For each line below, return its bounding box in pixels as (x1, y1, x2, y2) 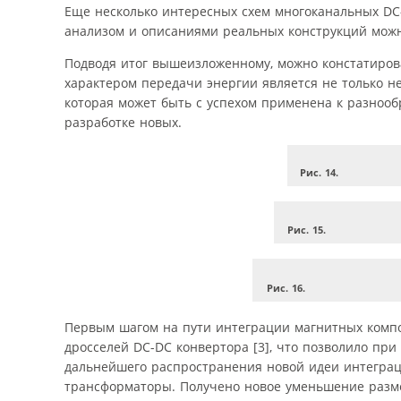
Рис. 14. (299, 165, 338, 179)
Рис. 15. (286, 222, 326, 236)
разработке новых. (64, 113, 182, 131)
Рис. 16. (266, 281, 305, 295)
